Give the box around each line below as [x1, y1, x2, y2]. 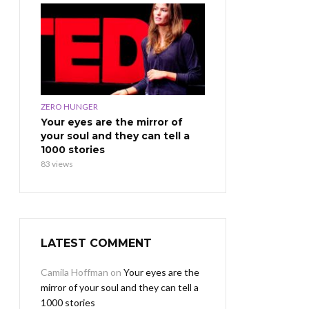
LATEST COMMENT [41, 237, 152, 250]
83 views [41, 159, 73, 170]
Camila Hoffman [41, 266, 108, 279]
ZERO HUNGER [41, 101, 98, 112]
